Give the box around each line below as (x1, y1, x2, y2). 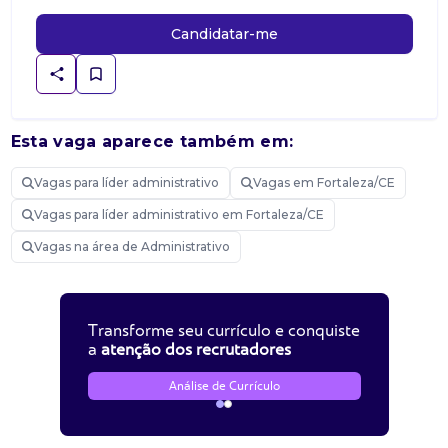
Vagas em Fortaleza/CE (252, 175, 395, 190)
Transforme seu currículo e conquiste (87, 320, 360, 340)
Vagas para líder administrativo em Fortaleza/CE (33, 207, 324, 222)
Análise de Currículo (168, 378, 280, 393)
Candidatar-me (170, 25, 278, 43)
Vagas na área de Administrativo (33, 239, 230, 254)
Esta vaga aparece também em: (10, 132, 294, 151)
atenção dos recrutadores (100, 339, 291, 359)
